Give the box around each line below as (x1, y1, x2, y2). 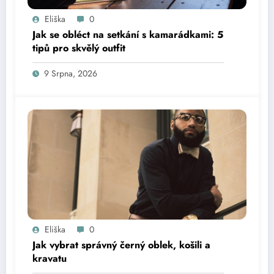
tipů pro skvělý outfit (32, 41, 125, 56)
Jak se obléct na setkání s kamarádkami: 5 (32, 28, 223, 42)
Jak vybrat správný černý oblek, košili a (32, 238, 210, 253)
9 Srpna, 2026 (44, 67, 97, 80)
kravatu (32, 251, 67, 266)
